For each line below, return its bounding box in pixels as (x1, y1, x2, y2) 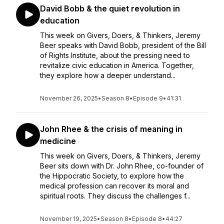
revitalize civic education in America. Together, (40, 61, 194, 69)
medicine (40, 136, 76, 146)
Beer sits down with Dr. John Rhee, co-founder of (40, 161, 203, 170)
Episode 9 (133, 94, 163, 102)
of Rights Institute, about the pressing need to (40, 51, 190, 59)
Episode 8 (132, 215, 162, 222)
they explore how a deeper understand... (40, 71, 175, 79)
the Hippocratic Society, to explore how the (40, 171, 184, 180)
